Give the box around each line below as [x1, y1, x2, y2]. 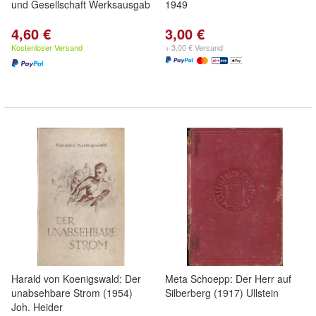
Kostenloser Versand [11, 42, 83, 53]
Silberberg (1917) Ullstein [165, 286, 279, 300]
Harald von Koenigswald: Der [11, 272, 141, 286]
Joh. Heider [11, 300, 63, 314]
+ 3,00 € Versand [165, 42, 223, 53]
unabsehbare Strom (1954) [11, 286, 133, 300]
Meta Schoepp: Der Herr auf [165, 272, 291, 286]
